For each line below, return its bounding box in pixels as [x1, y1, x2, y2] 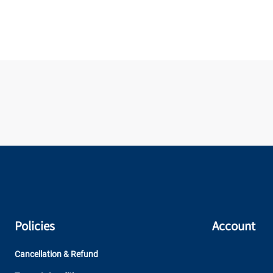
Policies [15, 218, 55, 234]
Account [212, 218, 256, 234]
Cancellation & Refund [15, 249, 98, 259]
